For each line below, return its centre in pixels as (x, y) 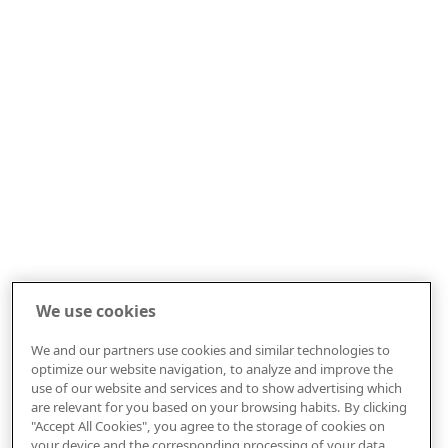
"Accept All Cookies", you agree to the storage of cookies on (207, 426)
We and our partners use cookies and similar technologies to (210, 350)
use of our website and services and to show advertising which (216, 388)
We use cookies (95, 311)
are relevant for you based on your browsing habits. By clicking (218, 407)
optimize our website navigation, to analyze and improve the (211, 369)
